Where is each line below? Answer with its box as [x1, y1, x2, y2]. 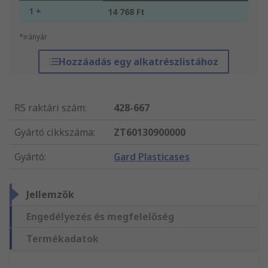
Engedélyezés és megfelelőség [26, 210, 174, 224]
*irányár [19, 32, 47, 42]
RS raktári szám [14, 101, 85, 115]
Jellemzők [26, 188, 74, 202]
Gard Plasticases [114, 150, 190, 164]
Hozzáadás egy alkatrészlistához [59, 55, 219, 69]
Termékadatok [26, 232, 99, 246]
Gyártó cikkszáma [14, 126, 93, 139]
